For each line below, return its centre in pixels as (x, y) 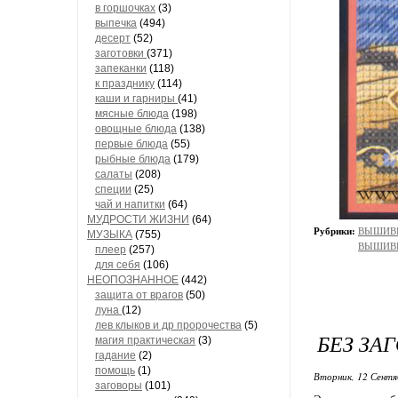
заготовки (121, 53)
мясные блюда (132, 114)
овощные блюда (136, 129)
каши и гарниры (136, 99)
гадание (115, 355)
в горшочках (125, 8)
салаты (114, 174)
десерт (113, 38)
